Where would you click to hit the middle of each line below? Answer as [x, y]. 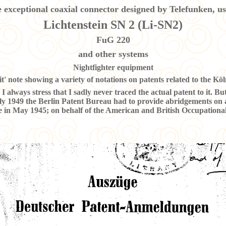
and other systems [113, 54]
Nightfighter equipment [113, 67]
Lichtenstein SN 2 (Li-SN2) [113, 24]
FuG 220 [113, 40]
